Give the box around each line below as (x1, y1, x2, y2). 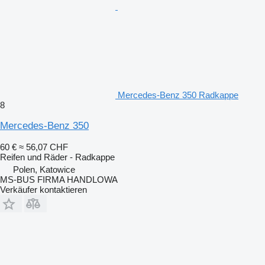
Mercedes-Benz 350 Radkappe (118, 89, 238, 100)
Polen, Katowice (13, 164, 75, 174)
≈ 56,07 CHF (19, 141, 68, 152)
